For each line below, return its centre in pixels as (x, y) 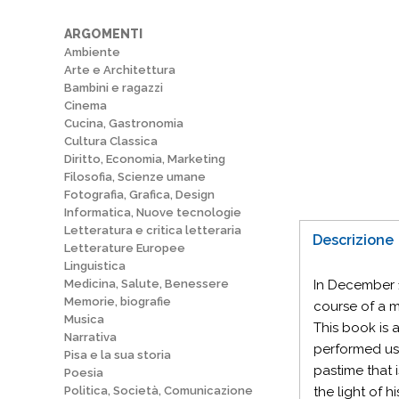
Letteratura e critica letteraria (153, 230)
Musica (84, 319)
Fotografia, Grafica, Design (139, 195)
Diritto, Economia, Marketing (145, 159)
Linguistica (95, 266)
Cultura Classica (111, 141)
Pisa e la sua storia (118, 355)
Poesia (84, 373)
